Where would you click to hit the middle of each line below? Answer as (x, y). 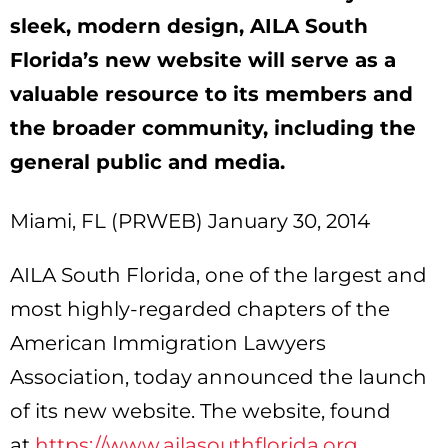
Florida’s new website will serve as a (203, 59)
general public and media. (147, 161)
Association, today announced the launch (218, 376)
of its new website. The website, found (200, 410)
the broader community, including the (213, 127)
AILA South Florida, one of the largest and (218, 274)
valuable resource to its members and (211, 93)
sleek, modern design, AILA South (189, 25)
